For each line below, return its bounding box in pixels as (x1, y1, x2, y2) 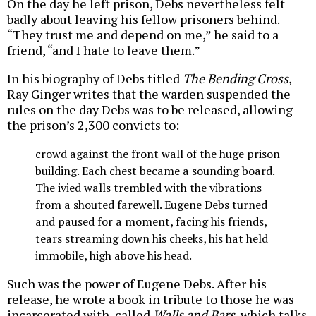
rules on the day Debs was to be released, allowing (7, 101, 293, 119)
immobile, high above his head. (35, 248, 192, 264)
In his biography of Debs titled (7, 70, 183, 87)
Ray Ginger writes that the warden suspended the (7, 85, 291, 103)
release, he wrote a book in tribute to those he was (7, 290, 294, 308)
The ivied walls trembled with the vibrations (35, 180, 262, 196)
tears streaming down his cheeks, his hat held (35, 231, 268, 247)
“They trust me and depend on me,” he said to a (7, 26, 279, 44)
